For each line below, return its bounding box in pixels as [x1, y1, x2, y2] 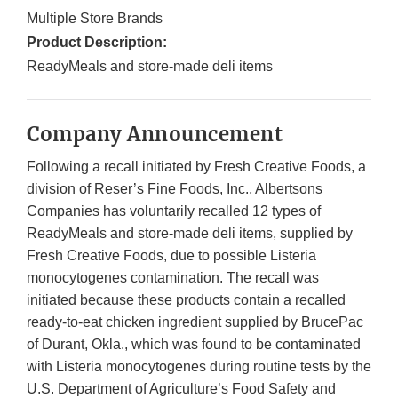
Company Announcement [27, 122, 283, 147]
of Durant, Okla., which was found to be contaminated [27, 337, 361, 353]
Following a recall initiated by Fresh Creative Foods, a [27, 159, 366, 175]
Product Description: [27, 35, 167, 51]
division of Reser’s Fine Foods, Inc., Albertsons [27, 181, 322, 197]
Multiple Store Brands [27, 11, 163, 27]
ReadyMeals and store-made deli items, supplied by [27, 226, 353, 242]
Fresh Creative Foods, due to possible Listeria [27, 248, 316, 264]
